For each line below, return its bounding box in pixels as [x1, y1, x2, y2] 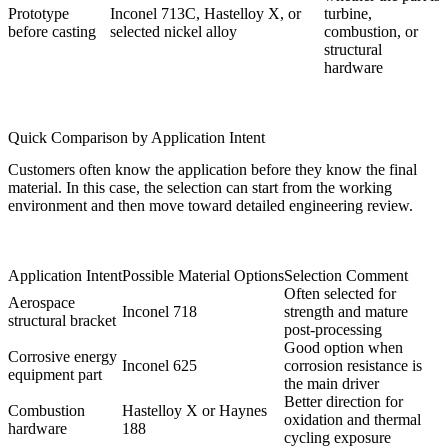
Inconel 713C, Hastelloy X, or [110, 5, 301, 23]
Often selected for [284, 285, 396, 303]
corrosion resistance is [284, 357, 422, 375]
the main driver [284, 375, 379, 393]
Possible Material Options [122, 267, 284, 285]
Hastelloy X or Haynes [122, 402, 267, 420]
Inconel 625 [122, 357, 197, 375]
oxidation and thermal [284, 411, 421, 429]
